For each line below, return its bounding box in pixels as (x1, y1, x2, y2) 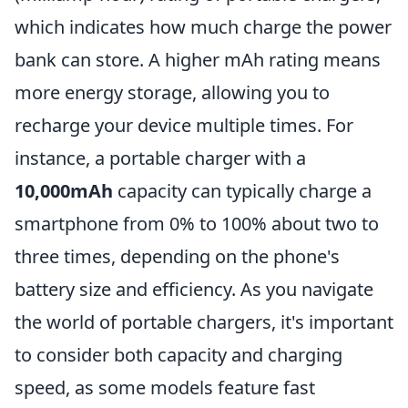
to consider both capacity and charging (15, 342, 342, 367)
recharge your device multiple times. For (15, 113, 353, 138)
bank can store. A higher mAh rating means (15, 47, 381, 72)
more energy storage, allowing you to (15, 80, 330, 105)
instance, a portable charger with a (15, 146, 306, 170)
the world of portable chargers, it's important (15, 310, 393, 334)
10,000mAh (15, 178, 113, 203)
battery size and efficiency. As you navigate (15, 277, 373, 301)
